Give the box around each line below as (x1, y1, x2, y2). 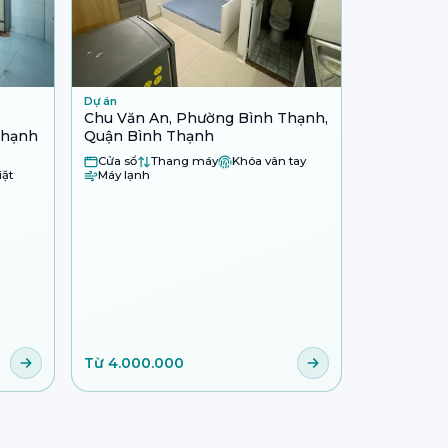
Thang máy (151, 154, 218, 169)
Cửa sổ (98, 154, 137, 169)
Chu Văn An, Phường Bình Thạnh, (84, 108, 328, 127)
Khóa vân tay (232, 154, 306, 169)
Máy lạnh (98, 168, 150, 183)
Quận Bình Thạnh (84, 126, 214, 145)
